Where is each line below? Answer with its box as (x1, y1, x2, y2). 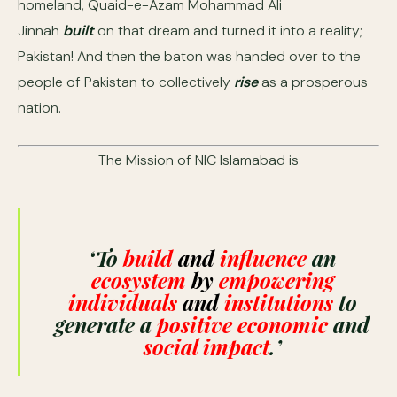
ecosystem (90, 266, 191, 294)
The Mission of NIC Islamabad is (98, 151, 299, 169)
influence (214, 244, 307, 272)
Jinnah (18, 21, 63, 40)
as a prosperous (258, 73, 368, 91)
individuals (67, 288, 183, 316)
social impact (144, 332, 269, 361)
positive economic (157, 310, 328, 339)
